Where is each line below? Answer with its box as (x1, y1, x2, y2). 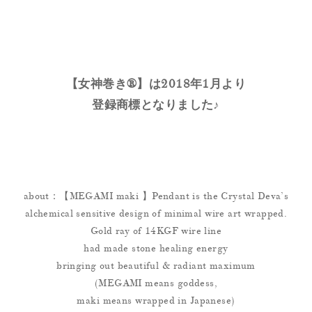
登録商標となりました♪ (92, 97, 220, 113)
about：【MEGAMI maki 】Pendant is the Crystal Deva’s (23, 190, 289, 203)
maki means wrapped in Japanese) (77, 295, 235, 307)
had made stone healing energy (84, 242, 228, 255)
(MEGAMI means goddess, (94, 277, 218, 290)
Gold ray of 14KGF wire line (90, 225, 222, 237)
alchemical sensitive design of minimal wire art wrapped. (24, 208, 288, 220)
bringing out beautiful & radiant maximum (56, 260, 256, 272)
